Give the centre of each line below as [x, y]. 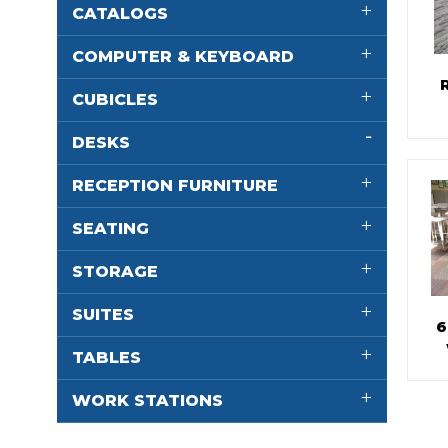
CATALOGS [120, 13]
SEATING [110, 228]
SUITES [103, 314]
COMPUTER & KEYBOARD [183, 56]
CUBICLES [115, 99]
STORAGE [115, 271]
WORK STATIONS [147, 400]
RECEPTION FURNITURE [175, 185]
